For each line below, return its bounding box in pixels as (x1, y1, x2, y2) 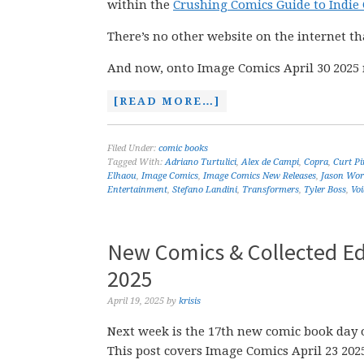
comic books (158, 143, 208, 154)
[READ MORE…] (114, 95, 220, 107)
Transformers (242, 184, 299, 195)
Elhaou (107, 171, 136, 181)
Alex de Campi (241, 157, 299, 167)
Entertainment (107, 184, 167, 195)
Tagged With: (107, 157, 165, 167)
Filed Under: (107, 143, 158, 154)
